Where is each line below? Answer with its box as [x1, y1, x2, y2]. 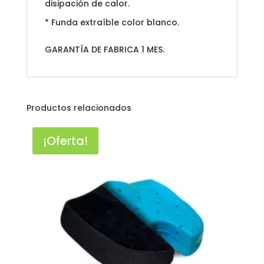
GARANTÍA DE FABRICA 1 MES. [44, 43, 164, 55]
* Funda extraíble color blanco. [44, 16, 179, 28]
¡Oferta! [42, 132, 88, 149]
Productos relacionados [26, 101, 131, 114]
